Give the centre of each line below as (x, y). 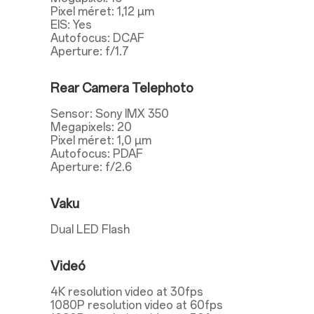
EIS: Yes (71, 25)
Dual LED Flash (90, 230)
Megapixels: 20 (91, 127)
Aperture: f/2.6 (91, 167)
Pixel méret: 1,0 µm (101, 141)
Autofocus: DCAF (97, 38)
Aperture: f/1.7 (90, 52)
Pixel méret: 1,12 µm (102, 12)
